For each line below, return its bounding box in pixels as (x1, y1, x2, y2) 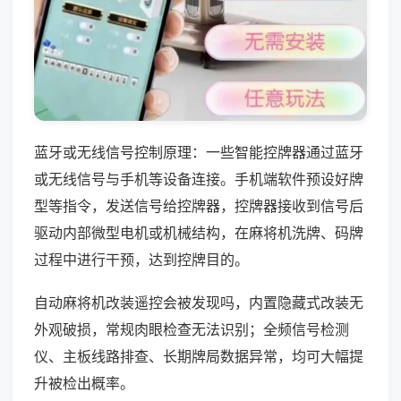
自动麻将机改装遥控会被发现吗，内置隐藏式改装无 (34, 293, 363, 311)
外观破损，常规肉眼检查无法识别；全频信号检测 (34, 320, 349, 338)
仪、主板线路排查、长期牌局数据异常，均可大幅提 (34, 346, 363, 365)
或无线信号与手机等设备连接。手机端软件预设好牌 (34, 169, 363, 188)
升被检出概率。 (34, 373, 134, 392)
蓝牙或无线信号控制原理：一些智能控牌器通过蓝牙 (34, 142, 363, 161)
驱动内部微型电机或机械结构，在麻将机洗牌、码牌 (34, 223, 363, 242)
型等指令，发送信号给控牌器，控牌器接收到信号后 (34, 196, 363, 215)
